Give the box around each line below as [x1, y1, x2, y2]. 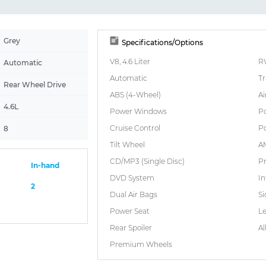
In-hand [31, 160, 59, 170]
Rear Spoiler [110, 223, 152, 232]
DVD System [110, 173, 154, 182]
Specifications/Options [122, 37, 203, 47]
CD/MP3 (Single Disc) [110, 156, 185, 166]
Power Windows [110, 106, 167, 116]
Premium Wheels [110, 239, 172, 249]
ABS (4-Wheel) [110, 90, 161, 99]
